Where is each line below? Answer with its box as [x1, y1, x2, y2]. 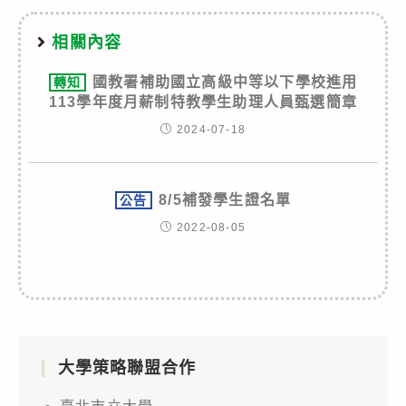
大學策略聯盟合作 [58, 358, 196, 377]
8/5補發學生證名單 [159, 191, 292, 208]
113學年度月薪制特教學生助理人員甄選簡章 [48, 93, 358, 110]
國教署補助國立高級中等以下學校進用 [92, 73, 358, 90]
